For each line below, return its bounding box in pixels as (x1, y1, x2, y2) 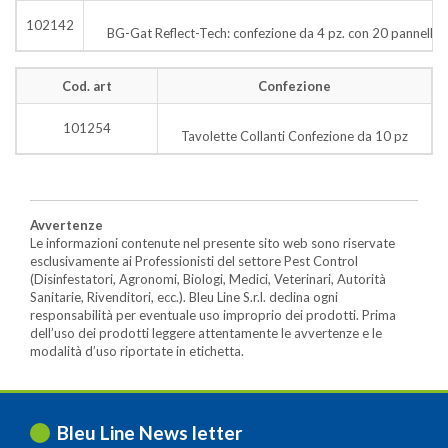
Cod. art (62, 77, 112, 94)
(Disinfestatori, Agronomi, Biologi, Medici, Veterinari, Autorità (30, 270, 386, 287)
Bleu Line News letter (57, 420, 243, 444)
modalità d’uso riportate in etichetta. (30, 342, 244, 359)
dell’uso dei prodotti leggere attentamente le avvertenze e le (30, 324, 382, 341)
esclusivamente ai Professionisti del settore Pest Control (30, 252, 358, 269)
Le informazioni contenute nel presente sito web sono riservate (30, 234, 395, 251)
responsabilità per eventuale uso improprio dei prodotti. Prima (30, 306, 396, 323)
